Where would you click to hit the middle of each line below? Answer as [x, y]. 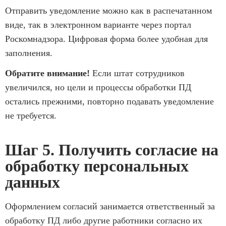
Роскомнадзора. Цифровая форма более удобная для [106, 39]
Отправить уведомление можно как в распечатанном [108, 10]
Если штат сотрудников [137, 73]
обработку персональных [97, 166]
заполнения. [29, 53]
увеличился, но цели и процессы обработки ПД [98, 87]
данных [33, 182]
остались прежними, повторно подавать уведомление [109, 101]
